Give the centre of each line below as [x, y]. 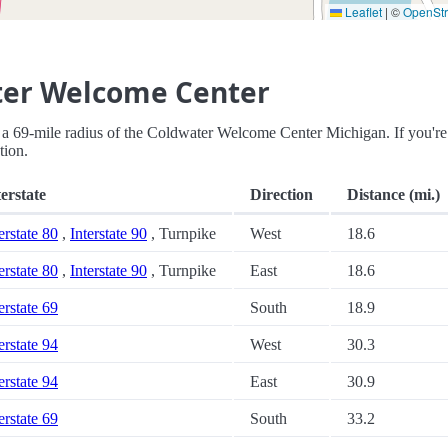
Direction [281, 195]
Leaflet [362, 12]
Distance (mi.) [393, 195]
